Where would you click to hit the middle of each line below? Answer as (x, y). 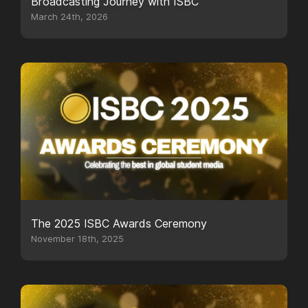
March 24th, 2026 (69, 17)
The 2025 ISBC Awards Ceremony (119, 224)
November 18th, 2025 (77, 239)
